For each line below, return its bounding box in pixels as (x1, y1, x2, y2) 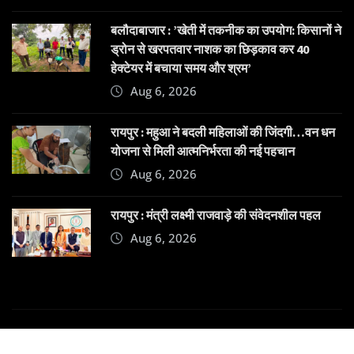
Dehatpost (217, 330, 281, 347)
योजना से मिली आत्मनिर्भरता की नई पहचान (111, 143, 295, 160)
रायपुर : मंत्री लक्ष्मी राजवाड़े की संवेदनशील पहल (111, 207, 321, 224)
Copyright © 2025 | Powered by (27, 330, 218, 347)
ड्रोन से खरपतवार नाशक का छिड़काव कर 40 (111, 41, 309, 58)
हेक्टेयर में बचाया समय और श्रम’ (111, 60, 251, 77)
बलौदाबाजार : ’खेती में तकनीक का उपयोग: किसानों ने (111, 22, 341, 39)
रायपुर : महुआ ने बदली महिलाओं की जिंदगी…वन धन (111, 124, 335, 141)
